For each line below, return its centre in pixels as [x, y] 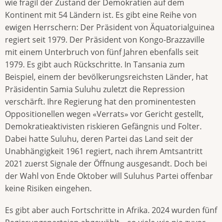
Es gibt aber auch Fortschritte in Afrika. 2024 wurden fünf [111, 210]
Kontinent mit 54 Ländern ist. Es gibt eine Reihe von [101, 15]
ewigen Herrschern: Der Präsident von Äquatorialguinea [110, 28]
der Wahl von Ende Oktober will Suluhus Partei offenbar [109, 176]
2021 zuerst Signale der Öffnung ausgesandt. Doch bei [106, 164]
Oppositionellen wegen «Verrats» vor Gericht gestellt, [104, 114]
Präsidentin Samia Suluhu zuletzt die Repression [95, 89]
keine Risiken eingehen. [48, 189]
